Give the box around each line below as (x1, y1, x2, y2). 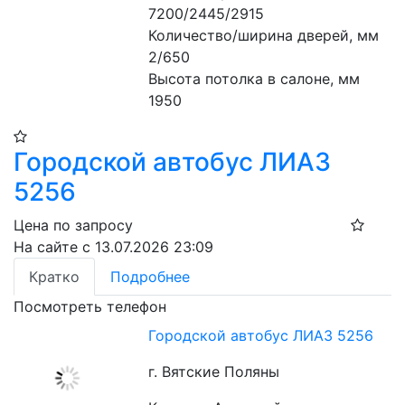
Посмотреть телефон (14, 297, 166, 316)
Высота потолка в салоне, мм (148, 70, 361, 88)
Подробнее (110, 268, 190, 286)
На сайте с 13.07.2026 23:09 (14, 238, 213, 256)
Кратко (29, 268, 80, 286)
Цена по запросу (14, 216, 133, 234)
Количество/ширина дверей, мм (148, 26, 380, 44)
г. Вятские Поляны (148, 363, 280, 381)
